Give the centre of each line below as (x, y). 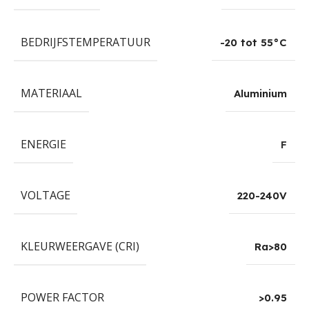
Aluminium (260, 94)
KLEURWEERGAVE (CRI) (80, 247)
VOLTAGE (46, 196)
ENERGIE (43, 144)
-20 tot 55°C (253, 43)
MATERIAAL (51, 93)
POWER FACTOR (62, 298)
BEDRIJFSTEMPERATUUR (86, 42)
